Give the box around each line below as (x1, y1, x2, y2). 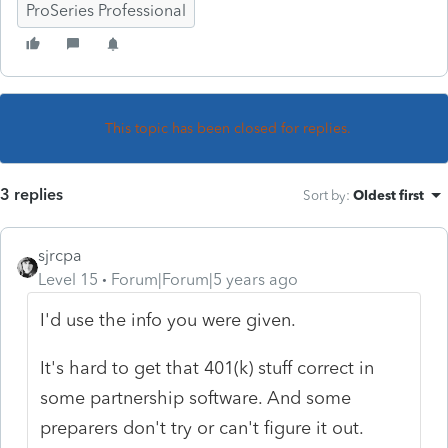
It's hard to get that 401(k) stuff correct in (40, 356, 375, 379)
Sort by (303, 186, 346, 203)
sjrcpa (38, 245, 82, 265)
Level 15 (38, 269, 98, 289)
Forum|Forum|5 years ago (111, 269, 298, 289)
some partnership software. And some (40, 386, 352, 409)
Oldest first (353, 186, 424, 203)
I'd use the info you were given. (40, 308, 297, 331)
